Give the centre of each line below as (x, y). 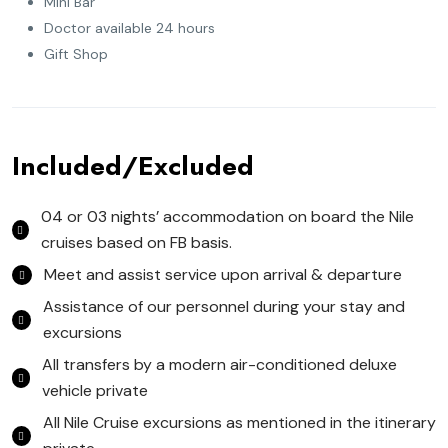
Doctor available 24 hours (129, 28)
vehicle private (95, 391)
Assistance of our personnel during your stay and (223, 307)
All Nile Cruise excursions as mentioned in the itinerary (239, 423)
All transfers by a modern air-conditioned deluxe (220, 365)
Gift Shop (76, 54)
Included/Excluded (133, 166)
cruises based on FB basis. (136, 243)
